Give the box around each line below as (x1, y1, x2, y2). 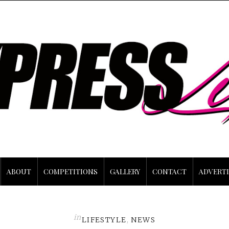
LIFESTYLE (81, 215, 127, 224)
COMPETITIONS (43, 166, 98, 176)
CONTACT (152, 166, 187, 176)
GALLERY (110, 166, 140, 176)
